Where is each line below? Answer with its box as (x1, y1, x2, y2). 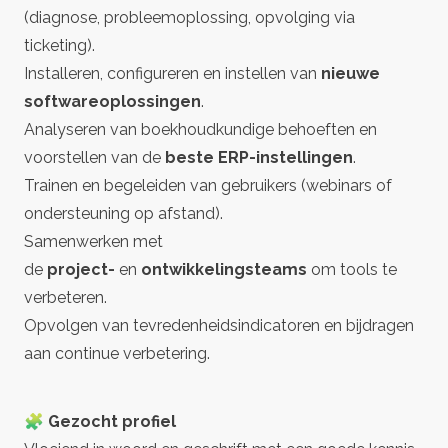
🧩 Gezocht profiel (24, 412, 176, 431)
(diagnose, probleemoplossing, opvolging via (24, 8, 355, 27)
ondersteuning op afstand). (24, 204, 223, 223)
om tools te (307, 260, 397, 279)
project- (47, 260, 115, 279)
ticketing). (24, 36, 95, 55)
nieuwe (321, 64, 380, 83)
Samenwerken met (24, 232, 163, 251)
